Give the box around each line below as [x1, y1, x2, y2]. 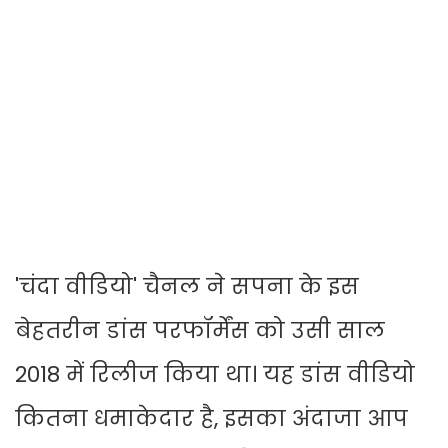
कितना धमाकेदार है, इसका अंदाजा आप [15, 403, 408, 435]
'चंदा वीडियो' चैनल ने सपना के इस [15, 271, 359, 303]
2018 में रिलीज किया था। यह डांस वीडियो [15, 359, 415, 391]
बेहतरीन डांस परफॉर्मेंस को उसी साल [15, 315, 385, 347]
